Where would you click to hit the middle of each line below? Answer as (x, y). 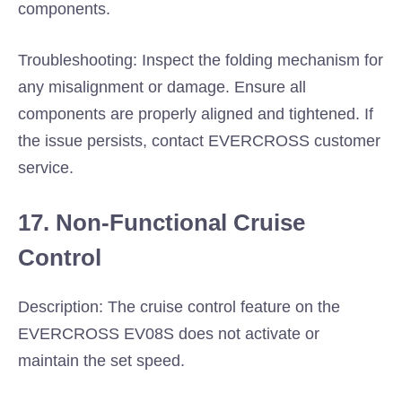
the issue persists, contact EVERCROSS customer (199, 141)
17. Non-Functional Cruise (162, 223)
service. (46, 168)
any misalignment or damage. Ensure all (162, 87)
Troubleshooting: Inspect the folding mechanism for (201, 60)
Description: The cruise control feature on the (179, 307)
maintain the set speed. (101, 361)
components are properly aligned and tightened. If (196, 114)
